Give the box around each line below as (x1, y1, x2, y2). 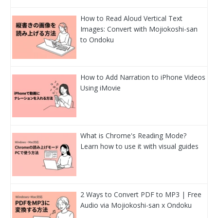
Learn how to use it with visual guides (80, 142, 199, 151)
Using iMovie (80, 83, 121, 92)
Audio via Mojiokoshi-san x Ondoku (80, 200, 192, 210)
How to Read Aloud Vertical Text (80, 13, 183, 23)
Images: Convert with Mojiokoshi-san (80, 24, 198, 34)
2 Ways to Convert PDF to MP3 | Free (80, 189, 202, 199)
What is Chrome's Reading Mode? (80, 131, 187, 141)
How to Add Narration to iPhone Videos (80, 72, 206, 82)
